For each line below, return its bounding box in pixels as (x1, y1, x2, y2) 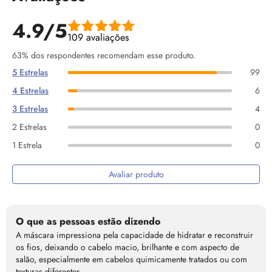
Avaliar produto (108, 168, 164, 180)
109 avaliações (67, 30, 129, 44)
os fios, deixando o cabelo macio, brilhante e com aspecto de (16, 241, 239, 253)
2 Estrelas (12, 121, 47, 133)
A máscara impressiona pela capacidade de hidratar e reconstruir (16, 229, 253, 241)
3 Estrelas (12, 103, 48, 115)
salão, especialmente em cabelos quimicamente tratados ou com (16, 253, 247, 265)
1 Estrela (12, 139, 42, 151)
